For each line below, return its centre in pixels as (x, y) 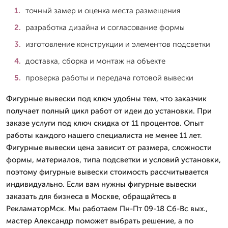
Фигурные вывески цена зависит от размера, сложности (109, 147)
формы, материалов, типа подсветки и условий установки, (113, 160)
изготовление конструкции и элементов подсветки (118, 44)
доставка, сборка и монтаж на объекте (95, 61)
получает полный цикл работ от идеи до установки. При (109, 111)
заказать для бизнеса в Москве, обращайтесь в (91, 196)
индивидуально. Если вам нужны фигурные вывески (101, 184)
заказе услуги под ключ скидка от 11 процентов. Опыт (105, 123)
